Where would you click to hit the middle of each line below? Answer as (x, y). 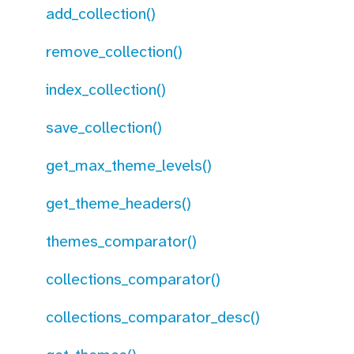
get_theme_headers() (119, 203)
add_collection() (101, 13)
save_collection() (104, 127)
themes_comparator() (121, 241)
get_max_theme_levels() (129, 165)
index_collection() (106, 89)
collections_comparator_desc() (153, 317)
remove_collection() (114, 51)
